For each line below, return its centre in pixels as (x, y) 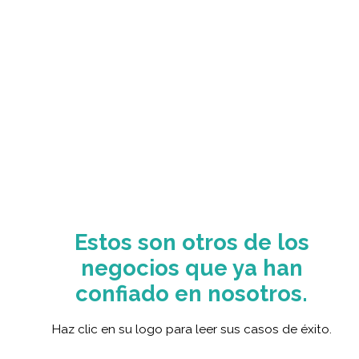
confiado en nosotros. (192, 293)
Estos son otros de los (192, 242)
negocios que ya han (192, 267)
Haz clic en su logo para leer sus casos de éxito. (192, 329)
